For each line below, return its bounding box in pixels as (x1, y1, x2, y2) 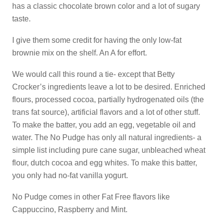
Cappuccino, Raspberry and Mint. (12, 205, 127, 214)
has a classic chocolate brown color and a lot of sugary (12, 2, 200, 10)
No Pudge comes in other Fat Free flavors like (12, 193, 170, 201)
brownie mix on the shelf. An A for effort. (12, 49, 147, 57)
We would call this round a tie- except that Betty (12, 70, 175, 78)
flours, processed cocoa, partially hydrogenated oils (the (12, 95, 204, 104)
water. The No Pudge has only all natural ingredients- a (12, 133, 201, 142)
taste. (12, 15, 31, 23)
